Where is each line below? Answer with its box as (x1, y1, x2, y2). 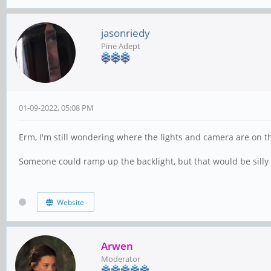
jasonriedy (101, 25, 150, 40)
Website (53, 197, 84, 208)
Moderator (101, 253, 140, 264)
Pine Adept (101, 40, 140, 51)
